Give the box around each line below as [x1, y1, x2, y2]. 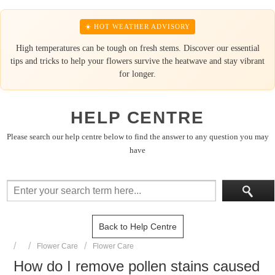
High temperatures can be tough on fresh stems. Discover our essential [15, 44, 260, 53]
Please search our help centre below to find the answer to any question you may [6, 132, 269, 141]
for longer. [119, 69, 156, 79]
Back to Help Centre [98, 222, 177, 232]
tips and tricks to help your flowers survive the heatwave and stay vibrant [10, 56, 265, 66]
